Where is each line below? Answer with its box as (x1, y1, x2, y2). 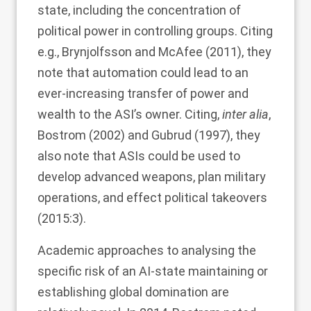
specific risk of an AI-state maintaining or (37, 264, 268, 278)
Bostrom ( (37, 128, 93, 142)
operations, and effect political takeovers (37, 190, 267, 205)
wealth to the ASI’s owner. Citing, (37, 107, 222, 121)
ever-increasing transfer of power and (37, 86, 249, 101)
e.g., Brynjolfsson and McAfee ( (37, 44, 210, 59)
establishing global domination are (37, 285, 229, 299)
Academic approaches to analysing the (37, 243, 256, 258)
